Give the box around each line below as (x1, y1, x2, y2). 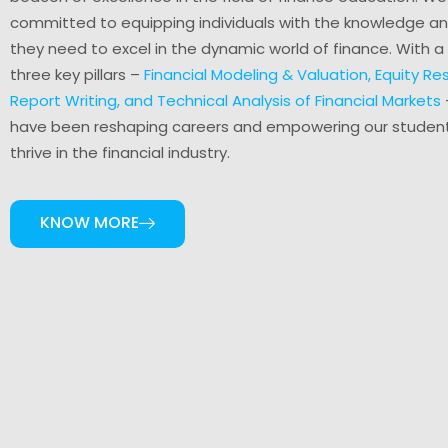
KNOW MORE (40, 211, 139, 234)
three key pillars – (10, 64, 144, 85)
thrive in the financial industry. (10, 142, 230, 163)
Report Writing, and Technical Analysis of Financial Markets (10, 90, 441, 111)
